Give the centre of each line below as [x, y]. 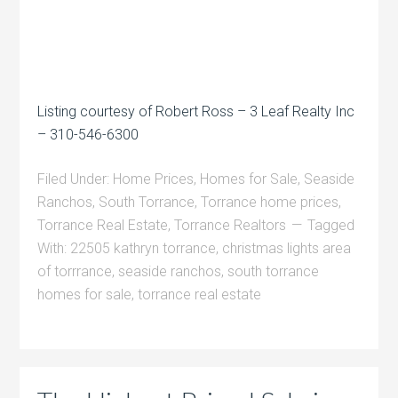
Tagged [331, 225]
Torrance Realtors [231, 225]
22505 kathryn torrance [143, 248]
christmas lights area [287, 248]
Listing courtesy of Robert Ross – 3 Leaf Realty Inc [196, 111]
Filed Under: [76, 179]
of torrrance [75, 271]
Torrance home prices [270, 202]
